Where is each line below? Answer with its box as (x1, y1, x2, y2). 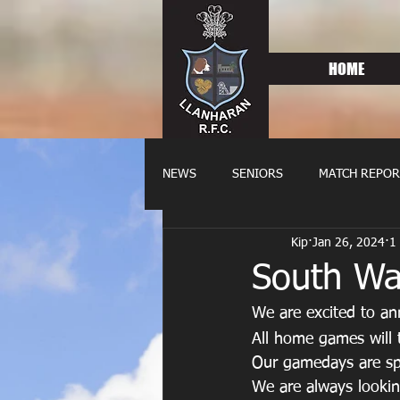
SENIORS (232, 168, 283, 180)
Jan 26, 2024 (312, 236, 385, 249)
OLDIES (198, 239, 241, 252)
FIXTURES (277, 239, 332, 252)
